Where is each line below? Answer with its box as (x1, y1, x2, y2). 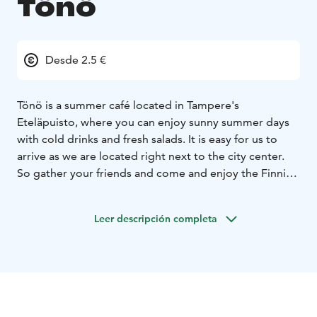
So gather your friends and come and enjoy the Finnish (17, 166, 297, 180)
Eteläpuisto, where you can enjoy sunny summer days (17, 115, 289, 129)
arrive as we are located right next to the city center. (17, 149, 284, 163)
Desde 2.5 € (45, 53, 106, 67)
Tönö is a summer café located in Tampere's (17, 98, 239, 113)
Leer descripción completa (94, 212, 217, 226)
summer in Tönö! (17, 183, 102, 197)
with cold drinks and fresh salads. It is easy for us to (17, 132, 277, 146)
